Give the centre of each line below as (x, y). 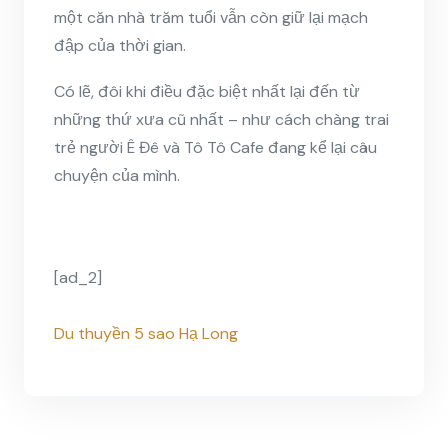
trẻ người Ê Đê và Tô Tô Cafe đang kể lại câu (215, 147)
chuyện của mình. (117, 175)
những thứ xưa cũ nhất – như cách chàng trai (221, 119)
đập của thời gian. (120, 45)
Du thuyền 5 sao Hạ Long (146, 333)
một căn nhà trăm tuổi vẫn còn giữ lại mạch (211, 17)
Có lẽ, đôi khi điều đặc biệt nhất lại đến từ (207, 91)
